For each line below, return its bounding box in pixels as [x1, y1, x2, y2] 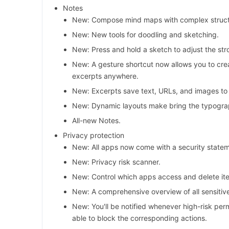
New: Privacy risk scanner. [72, 157, 161, 167]
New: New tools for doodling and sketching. [72, 30, 219, 39]
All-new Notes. [72, 116, 121, 125]
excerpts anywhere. [72, 72, 139, 81]
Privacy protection [63, 131, 124, 140]
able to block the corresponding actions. [72, 214, 207, 223]
